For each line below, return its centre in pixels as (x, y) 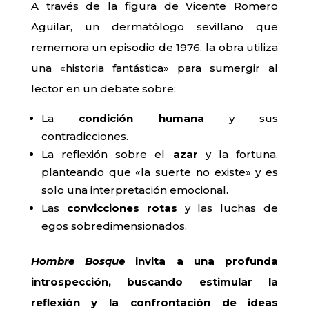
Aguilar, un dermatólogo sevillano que (154, 27)
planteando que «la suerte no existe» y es (160, 172)
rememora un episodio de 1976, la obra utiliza (154, 48)
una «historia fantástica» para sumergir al (154, 68)
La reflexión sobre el (107, 154)
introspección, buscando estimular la (154, 282)
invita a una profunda (207, 261)
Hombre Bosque (78, 261)
